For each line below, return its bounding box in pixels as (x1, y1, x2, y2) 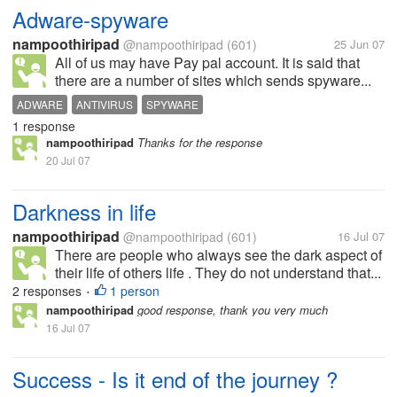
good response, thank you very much (134, 301, 328, 318)
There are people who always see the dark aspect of (55, 245, 382, 265)
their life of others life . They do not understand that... (55, 262, 381, 283)
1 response (12, 117, 75, 135)
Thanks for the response (134, 134, 262, 151)
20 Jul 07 (46, 152, 90, 167)
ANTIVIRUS (76, 97, 133, 112)
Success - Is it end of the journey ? (12, 363, 338, 394)
